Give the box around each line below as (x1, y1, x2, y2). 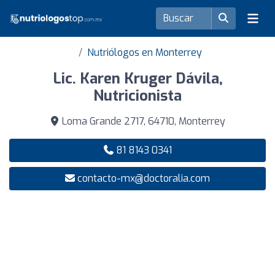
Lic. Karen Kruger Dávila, (52, 69, 223, 88)
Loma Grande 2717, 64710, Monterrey (60, 115, 225, 128)
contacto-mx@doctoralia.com (77, 172, 210, 185)
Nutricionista (93, 86, 182, 106)
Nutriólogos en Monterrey (87, 46, 202, 59)
